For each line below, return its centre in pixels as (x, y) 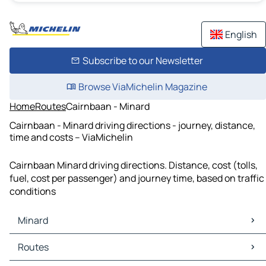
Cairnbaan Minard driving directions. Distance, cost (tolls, (134, 165)
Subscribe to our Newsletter (142, 61)
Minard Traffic (42, 254)
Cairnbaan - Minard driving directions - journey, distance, (132, 125)
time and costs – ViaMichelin (71, 137)
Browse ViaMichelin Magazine (142, 87)
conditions (33, 191)
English (241, 34)
